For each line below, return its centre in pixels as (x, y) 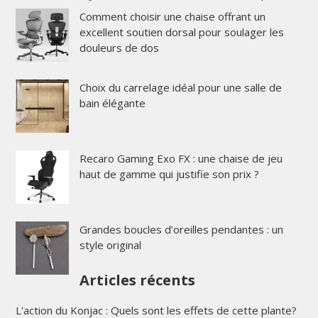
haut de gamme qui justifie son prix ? (169, 174)
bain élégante (112, 103)
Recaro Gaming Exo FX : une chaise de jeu (181, 158)
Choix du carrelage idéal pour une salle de (180, 87)
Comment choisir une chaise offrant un (172, 16)
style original (110, 245)
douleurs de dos (119, 47)
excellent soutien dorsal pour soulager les (181, 32)
